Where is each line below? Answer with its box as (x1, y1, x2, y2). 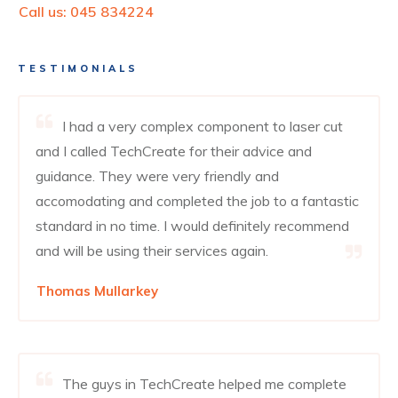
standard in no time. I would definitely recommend (36, 216, 349, 235)
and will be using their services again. (36, 241, 268, 259)
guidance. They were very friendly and (36, 166, 279, 185)
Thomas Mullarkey (36, 282, 158, 299)
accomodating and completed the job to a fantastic (36, 191, 359, 210)
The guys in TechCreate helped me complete (62, 374, 346, 393)
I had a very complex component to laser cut (62, 116, 343, 135)
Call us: (19, 2, 70, 20)
